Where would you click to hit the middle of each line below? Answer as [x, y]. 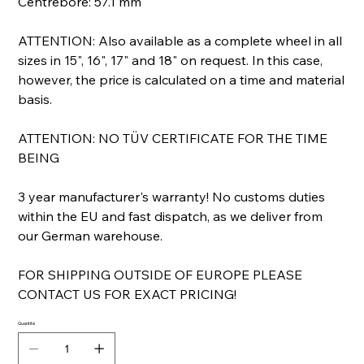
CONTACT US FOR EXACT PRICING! [128, 295]
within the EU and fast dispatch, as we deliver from [171, 217]
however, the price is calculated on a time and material [182, 80]
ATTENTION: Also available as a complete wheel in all [180, 41]
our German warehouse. [91, 236]
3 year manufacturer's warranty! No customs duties [172, 197]
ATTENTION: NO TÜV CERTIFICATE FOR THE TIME [173, 139]
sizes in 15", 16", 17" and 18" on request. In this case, [171, 61]
